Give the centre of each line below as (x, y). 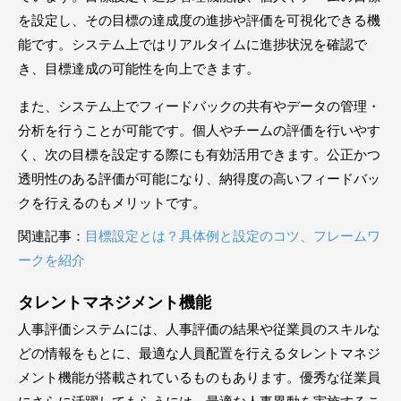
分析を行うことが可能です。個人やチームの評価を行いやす (199, 131)
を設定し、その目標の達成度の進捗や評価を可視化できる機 (199, 21)
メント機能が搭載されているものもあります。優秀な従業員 (199, 378)
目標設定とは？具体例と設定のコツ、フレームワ (233, 236)
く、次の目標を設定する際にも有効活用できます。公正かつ (199, 155)
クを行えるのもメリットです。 (112, 203)
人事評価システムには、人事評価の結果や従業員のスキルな (199, 329)
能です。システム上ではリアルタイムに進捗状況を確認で (192, 45)
